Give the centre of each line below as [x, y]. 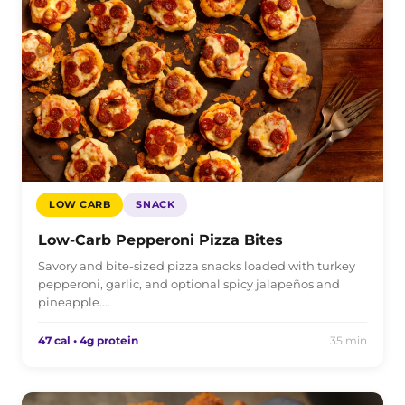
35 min [348, 340]
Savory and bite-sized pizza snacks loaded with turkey [197, 265]
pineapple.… [74, 301]
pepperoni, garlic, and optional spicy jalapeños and [189, 283]
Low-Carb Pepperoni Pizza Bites [160, 240]
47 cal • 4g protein [88, 340]
